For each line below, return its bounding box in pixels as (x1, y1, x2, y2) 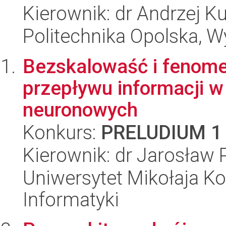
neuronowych (23, 98, 138, 121)
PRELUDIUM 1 (101, 121, 222, 144)
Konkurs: (23, 121, 101, 144)
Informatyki (23, 188, 119, 211)
